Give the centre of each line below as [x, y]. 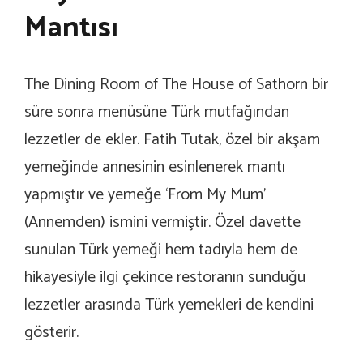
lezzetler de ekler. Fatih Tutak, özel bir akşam [172, 139]
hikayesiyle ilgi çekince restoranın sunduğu [165, 277]
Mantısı [71, 28]
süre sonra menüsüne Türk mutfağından [157, 112]
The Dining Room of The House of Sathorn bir [176, 84]
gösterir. [51, 332]
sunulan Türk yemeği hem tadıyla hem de [161, 250]
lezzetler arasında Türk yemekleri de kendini [169, 305]
